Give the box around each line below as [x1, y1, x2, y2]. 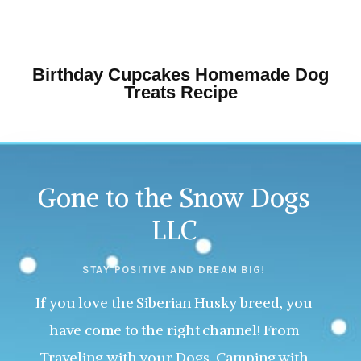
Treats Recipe [123, 82, 238, 103]
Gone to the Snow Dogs [38, 182, 310, 215]
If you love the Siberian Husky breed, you [35, 293, 313, 313]
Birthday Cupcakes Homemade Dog [32, 64, 329, 85]
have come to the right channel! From [48, 321, 300, 340]
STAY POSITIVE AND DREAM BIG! [82, 263, 266, 276]
